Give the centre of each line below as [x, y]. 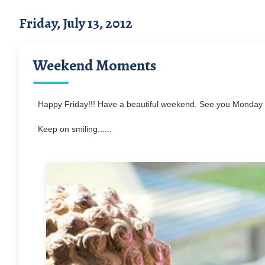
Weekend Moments [95, 65]
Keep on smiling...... [75, 129]
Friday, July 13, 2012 [76, 23]
